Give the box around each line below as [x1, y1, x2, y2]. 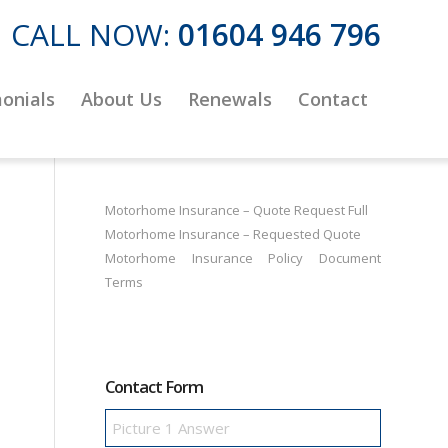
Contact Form [105, 375, 204, 398]
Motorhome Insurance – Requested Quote [105, 225, 362, 243]
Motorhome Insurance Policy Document [105, 249, 381, 267]
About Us [81, 87, 162, 111]
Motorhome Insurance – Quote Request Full [105, 201, 369, 219]
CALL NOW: [11, 14, 178, 55]
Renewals [188, 87, 272, 111]
